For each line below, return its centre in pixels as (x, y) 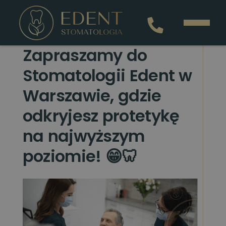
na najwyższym (83, 136)
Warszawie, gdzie (92, 96)
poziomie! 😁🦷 (80, 156)
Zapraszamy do (85, 55)
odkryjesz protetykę (101, 116)
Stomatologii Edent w (107, 75)
